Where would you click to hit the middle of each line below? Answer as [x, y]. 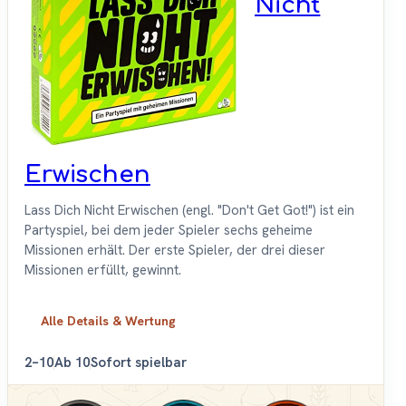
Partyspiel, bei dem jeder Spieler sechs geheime [169, 231]
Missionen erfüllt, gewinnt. [103, 271]
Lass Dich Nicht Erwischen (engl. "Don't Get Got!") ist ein [189, 211]
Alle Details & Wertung [108, 321]
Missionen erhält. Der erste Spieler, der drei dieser [175, 251]
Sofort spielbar [139, 363]
